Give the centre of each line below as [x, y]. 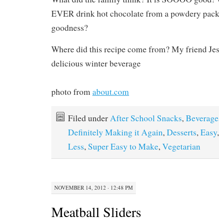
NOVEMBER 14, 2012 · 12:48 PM [94, 188]
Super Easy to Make [123, 146]
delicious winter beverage [96, 63]
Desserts [182, 132]
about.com [111, 91]
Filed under [89, 118]
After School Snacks [146, 118]
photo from [72, 91]
